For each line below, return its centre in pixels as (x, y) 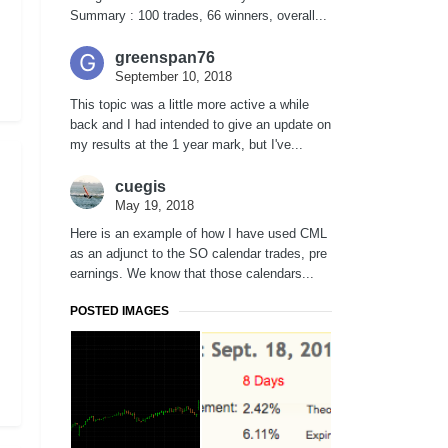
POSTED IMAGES (119, 311)
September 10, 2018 (173, 77)
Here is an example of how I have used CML (198, 234)
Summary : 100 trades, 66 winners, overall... (198, 16)
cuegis (140, 187)
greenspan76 (165, 58)
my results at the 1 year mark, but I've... (186, 145)
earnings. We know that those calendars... (192, 274)
